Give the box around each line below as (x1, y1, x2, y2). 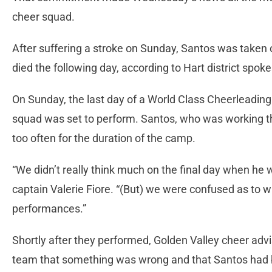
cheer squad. (12, 10, 75, 24)
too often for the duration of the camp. (12, 132, 195, 145)
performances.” (12, 202, 86, 216)
